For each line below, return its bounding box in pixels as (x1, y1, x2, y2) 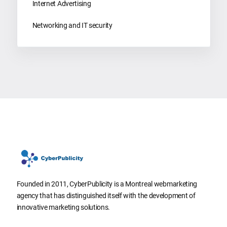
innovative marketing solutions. (16, 203, 110, 212)
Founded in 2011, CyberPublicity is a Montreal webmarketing (16, 180, 198, 188)
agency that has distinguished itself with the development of (16, 192, 196, 200)
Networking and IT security (32, 21, 112, 30)
